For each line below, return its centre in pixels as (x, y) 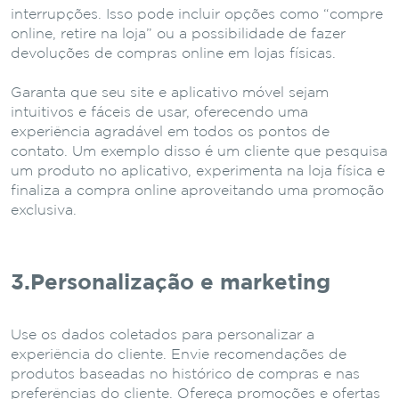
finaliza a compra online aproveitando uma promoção (197, 191)
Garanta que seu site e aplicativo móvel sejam (170, 93)
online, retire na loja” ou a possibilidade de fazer (178, 34)
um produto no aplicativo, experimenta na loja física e (198, 171)
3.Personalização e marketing (171, 283)
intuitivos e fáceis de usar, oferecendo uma (159, 112)
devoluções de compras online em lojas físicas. (173, 53)
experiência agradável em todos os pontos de (170, 132)
